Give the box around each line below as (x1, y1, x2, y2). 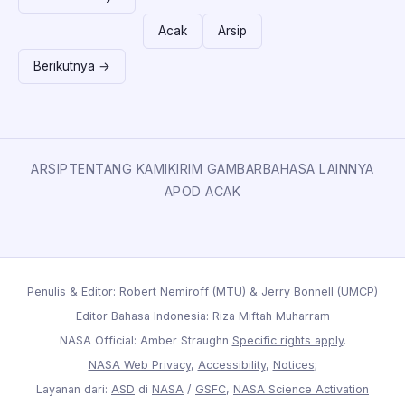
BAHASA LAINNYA (262, 160, 374, 176)
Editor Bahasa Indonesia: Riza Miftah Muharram (75, 308, 330, 323)
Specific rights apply (231, 333, 344, 347)
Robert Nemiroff (119, 284, 209, 298)
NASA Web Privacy (88, 357, 191, 372)
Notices (272, 357, 315, 372)
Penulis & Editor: (27, 284, 119, 298)
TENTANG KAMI (68, 160, 168, 176)
